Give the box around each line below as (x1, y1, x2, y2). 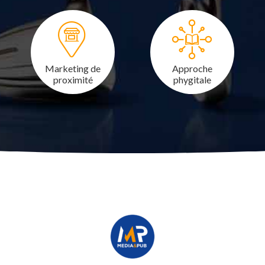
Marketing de (45, 63, 101, 74)
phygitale (173, 74, 211, 85)
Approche (172, 63, 212, 74)
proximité (53, 74, 93, 85)
